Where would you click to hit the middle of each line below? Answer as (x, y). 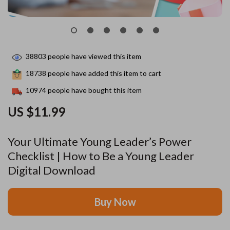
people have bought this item (94, 90)
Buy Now (115, 202)
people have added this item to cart (104, 73)
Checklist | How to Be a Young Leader (101, 156)
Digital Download (52, 170)
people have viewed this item (94, 56)
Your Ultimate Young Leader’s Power (100, 141)
